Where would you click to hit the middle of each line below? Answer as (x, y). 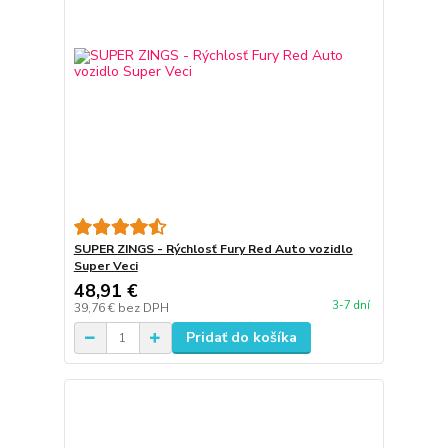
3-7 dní (350, 306)
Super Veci (105, 266)
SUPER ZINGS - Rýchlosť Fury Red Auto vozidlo (213, 249)
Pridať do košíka (241, 338)
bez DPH (143, 308)
